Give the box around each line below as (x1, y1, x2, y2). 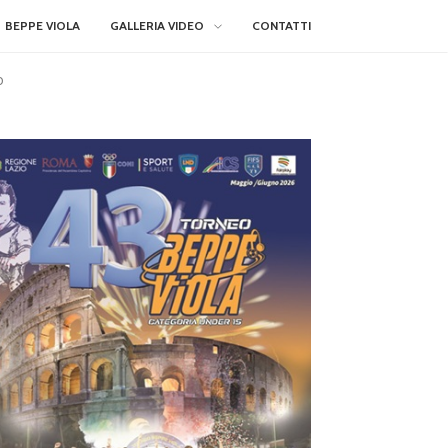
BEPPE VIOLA (5, 18, 80, 33)
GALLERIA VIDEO (110, 18, 204, 33)
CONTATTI (252, 18, 311, 33)
